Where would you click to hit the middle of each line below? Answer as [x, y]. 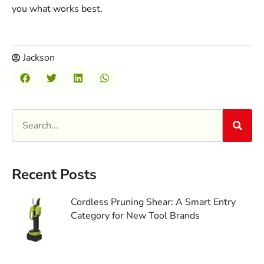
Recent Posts [54, 174]
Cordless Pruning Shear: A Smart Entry [153, 202]
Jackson [39, 57]
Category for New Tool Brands [135, 215]
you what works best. [57, 9]
